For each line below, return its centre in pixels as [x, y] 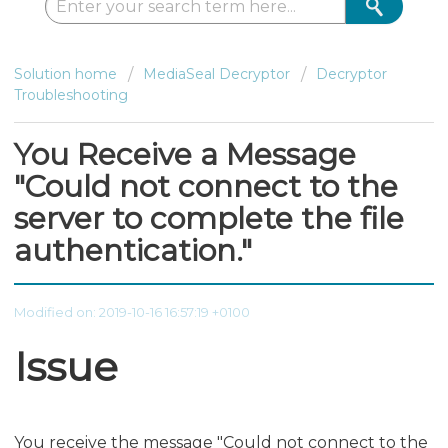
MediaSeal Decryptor [216, 74]
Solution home [65, 74]
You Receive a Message [185, 155]
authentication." [133, 251]
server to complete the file [209, 219]
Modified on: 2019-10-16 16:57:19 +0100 [132, 311]
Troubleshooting [71, 95]
